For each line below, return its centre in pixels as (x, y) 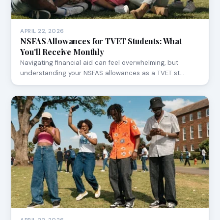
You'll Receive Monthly (62, 52)
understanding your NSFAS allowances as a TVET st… (102, 73)
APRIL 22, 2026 (42, 31)
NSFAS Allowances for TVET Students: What (101, 41)
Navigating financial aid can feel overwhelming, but (99, 63)
